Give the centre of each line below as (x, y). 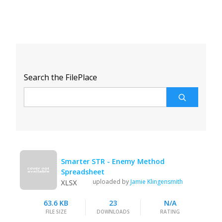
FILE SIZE (56, 212)
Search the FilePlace (60, 77)
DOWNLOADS (113, 212)
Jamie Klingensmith (157, 182)
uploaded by (112, 182)
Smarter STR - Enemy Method (113, 162)
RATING (170, 212)
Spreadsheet (83, 172)
